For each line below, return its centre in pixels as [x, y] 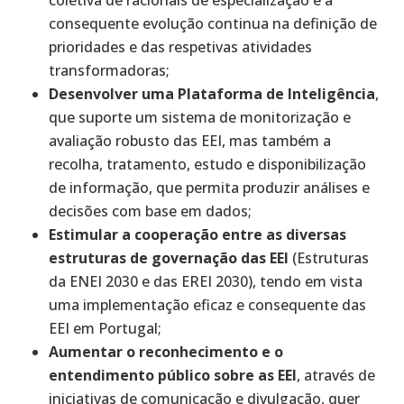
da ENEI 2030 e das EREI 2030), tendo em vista [206, 281]
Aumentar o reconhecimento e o [166, 351]
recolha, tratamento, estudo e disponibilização [208, 164]
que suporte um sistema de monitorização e [200, 117]
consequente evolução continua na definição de [213, 23]
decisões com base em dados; [151, 211]
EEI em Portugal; [106, 328]
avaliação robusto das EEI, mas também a [190, 140]
